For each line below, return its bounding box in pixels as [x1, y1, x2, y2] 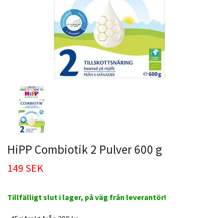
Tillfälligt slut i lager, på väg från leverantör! [7, 192, 166, 202]
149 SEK [7, 161, 43, 175]
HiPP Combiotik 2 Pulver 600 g [7, 141, 162, 157]
